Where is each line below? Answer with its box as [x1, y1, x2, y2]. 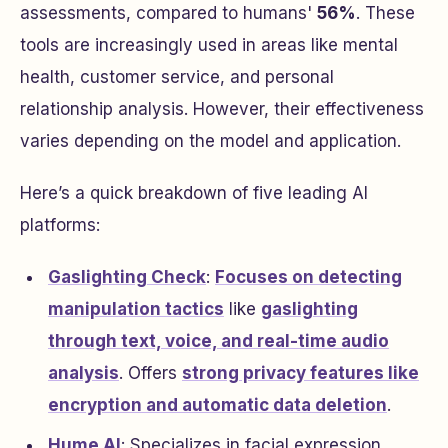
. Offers [119, 363, 182, 383]
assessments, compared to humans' [20, 3, 317, 23]
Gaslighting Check [48, 267, 206, 287]
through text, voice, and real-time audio [48, 331, 389, 351]
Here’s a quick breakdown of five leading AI [20, 183, 368, 203]
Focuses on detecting [215, 267, 402, 287]
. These [356, 3, 415, 23]
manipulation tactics [48, 299, 224, 319]
